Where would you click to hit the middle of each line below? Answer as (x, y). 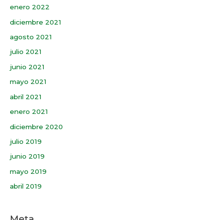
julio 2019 (26, 141)
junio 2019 (27, 156)
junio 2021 (27, 67)
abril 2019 (26, 186)
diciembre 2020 (36, 126)
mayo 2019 (28, 171)
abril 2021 (26, 96)
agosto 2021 (31, 37)
